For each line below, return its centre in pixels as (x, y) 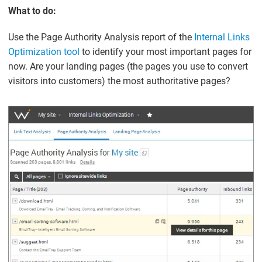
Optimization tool (44, 52)
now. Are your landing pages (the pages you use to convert (128, 67)
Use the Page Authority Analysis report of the (101, 37)
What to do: (32, 11)
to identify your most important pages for (166, 52)
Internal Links (222, 37)
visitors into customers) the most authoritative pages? (120, 81)
